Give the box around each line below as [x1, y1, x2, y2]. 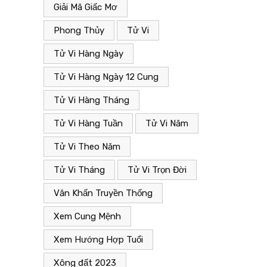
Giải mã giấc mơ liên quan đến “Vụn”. [56, 57, 261, 72]
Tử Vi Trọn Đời [128, 164, 187, 176]
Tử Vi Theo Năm [54, 141, 120, 153]
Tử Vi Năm [145, 118, 188, 129]
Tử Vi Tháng [54, 164, 105, 176]
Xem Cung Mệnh [54, 211, 121, 222]
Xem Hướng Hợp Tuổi [54, 234, 143, 246]
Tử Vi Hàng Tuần [54, 118, 123, 129]
